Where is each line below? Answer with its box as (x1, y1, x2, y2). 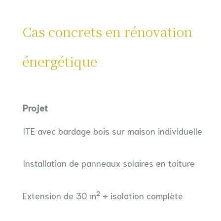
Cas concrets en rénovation (22, 22, 192, 41)
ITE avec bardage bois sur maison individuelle (22, 125, 202, 137)
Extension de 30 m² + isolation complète (22, 189, 183, 201)
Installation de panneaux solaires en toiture (22, 157, 195, 169)
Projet (22, 102, 48, 113)
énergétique (22, 51, 97, 71)
